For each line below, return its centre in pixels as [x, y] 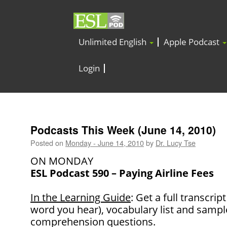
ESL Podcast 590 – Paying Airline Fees [122, 173]
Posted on [47, 143]
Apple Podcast [193, 42]
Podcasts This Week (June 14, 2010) [123, 130]
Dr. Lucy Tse [176, 143]
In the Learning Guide [81, 198]
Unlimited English [113, 42]
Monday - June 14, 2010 [105, 143]
